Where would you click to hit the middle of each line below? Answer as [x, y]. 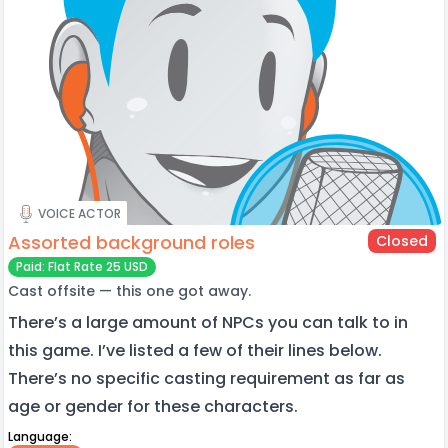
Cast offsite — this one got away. [129, 290]
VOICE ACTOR [79, 213]
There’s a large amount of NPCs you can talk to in [208, 322]
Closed [401, 240]
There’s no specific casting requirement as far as [206, 378]
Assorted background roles [131, 242]
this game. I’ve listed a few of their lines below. [195, 350]
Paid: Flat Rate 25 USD [82, 266]
